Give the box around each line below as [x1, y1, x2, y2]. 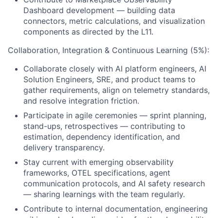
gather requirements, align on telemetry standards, [23, 85, 210, 95]
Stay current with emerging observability [23, 157, 174, 167]
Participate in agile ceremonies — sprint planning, [23, 110, 206, 120]
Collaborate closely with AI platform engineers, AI [23, 64, 206, 73]
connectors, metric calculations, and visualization [23, 16, 205, 26]
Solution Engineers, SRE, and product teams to [23, 74, 196, 84]
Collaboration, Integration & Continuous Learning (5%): [8, 45, 209, 55]
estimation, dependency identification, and [23, 132, 180, 142]
